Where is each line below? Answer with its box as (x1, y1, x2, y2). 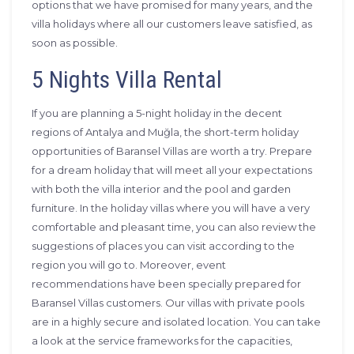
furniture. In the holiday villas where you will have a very (32, 201, 310, 214)
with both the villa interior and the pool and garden (32, 183, 291, 195)
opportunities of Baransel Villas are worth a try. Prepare (32, 145, 312, 157)
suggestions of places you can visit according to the (32, 239, 295, 252)
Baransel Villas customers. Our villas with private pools (32, 296, 304, 309)
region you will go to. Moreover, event (32, 258, 226, 271)
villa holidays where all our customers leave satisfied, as (32, 17, 312, 30)
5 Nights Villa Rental (32, 66, 222, 93)
